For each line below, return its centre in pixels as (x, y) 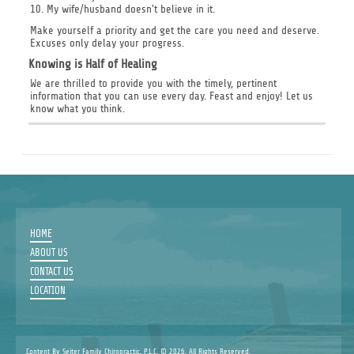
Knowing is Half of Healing (92, 64)
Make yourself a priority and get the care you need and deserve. (174, 31)
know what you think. (77, 109)
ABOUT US (49, 252)
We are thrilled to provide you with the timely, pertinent (153, 84)
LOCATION (47, 290)
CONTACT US (51, 271)
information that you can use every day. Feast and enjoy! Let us (171, 96)
